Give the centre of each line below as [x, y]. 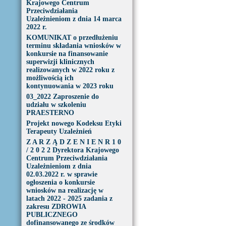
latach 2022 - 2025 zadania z [69, 199]
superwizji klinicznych [60, 62]
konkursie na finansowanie [67, 54]
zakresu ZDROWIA [56, 207]
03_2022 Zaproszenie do [62, 97]
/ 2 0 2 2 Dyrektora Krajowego [72, 150]
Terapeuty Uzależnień [59, 131]
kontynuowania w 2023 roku [70, 86]
